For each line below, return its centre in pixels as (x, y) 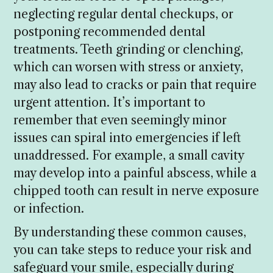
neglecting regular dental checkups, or (124, 14)
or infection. (49, 209)
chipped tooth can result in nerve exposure (136, 191)
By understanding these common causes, (130, 232)
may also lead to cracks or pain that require (135, 85)
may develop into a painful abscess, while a (135, 173)
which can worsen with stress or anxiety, (129, 67)
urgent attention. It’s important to (110, 103)
